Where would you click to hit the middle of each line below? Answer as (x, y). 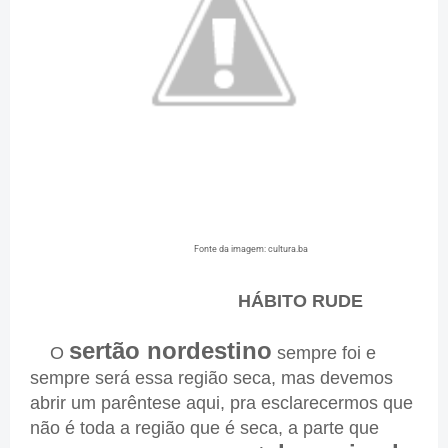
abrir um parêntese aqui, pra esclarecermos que (221, 403)
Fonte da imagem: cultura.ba (252, 249)
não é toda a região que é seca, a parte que (204, 428)
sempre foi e (324, 353)
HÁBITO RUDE (298, 301)
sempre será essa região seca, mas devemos (211, 378)
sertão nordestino (170, 351)
